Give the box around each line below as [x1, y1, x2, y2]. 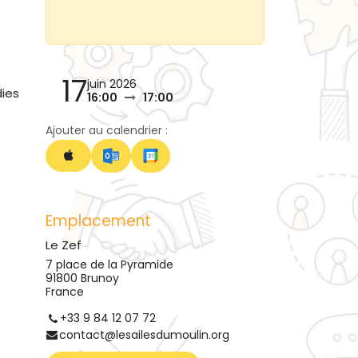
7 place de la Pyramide [46, 257, 173, 272]
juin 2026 [87, 76, 137, 92]
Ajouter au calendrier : [46, 122, 168, 138]
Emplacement [46, 210, 151, 232]
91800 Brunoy [46, 270, 119, 286]
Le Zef [46, 237, 82, 253]
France [46, 284, 84, 300]
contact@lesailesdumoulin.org [58, 327, 229, 344]
